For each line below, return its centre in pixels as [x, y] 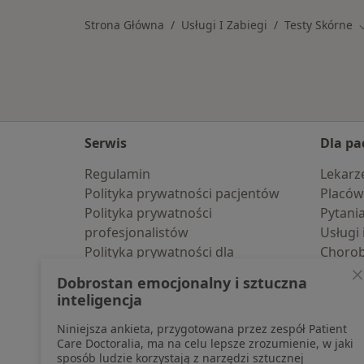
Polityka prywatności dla [159, 252]
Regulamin [117, 174]
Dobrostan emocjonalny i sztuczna [182, 283]
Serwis [106, 143]
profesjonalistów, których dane [180, 271]
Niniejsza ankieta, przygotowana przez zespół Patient [202, 329]
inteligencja [100, 300]
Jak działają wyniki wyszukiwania [184, 330]
